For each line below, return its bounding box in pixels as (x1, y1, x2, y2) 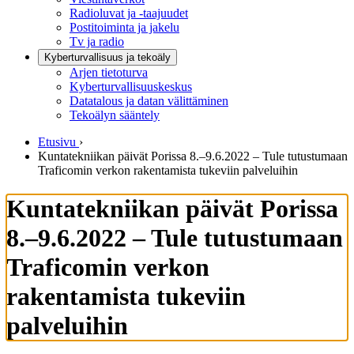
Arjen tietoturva (70, 66, 148, 79)
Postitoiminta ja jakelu (70, 21, 179, 34)
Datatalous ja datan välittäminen (70, 94, 228, 107)
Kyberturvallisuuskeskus (70, 80, 192, 93)
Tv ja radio (70, 35, 124, 48)
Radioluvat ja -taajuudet (70, 6, 188, 20)
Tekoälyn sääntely (70, 108, 160, 122)
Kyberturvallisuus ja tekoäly (44, 51, 171, 63)
